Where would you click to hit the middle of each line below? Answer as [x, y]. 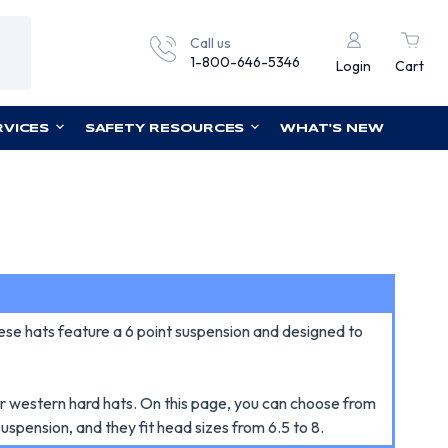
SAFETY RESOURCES [164, 128]
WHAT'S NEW [332, 128]
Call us [210, 43]
